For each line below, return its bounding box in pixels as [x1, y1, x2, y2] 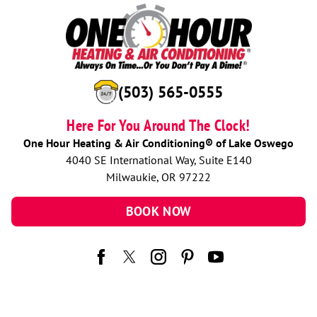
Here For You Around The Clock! [67, 115, 250, 135]
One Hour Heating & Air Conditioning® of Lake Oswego [23, 135, 294, 150]
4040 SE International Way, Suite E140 [65, 152, 252, 167]
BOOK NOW [125, 203, 192, 220]
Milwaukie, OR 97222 [106, 169, 211, 184]
